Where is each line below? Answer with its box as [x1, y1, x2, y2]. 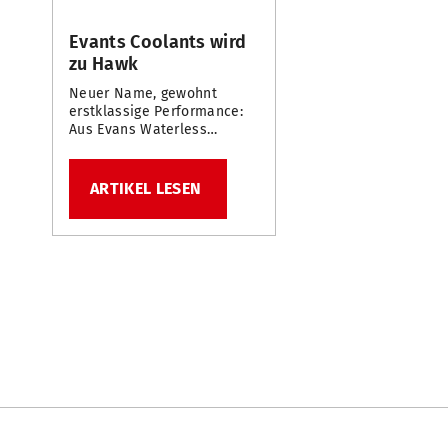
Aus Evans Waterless [69, 121, 208, 139]
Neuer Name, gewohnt [69, 85, 218, 103]
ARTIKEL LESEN [90, 179, 202, 199]
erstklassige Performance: [69, 103, 243, 121]
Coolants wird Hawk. [69, 139, 205, 157]
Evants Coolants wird [69, 31, 247, 54]
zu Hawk [69, 53, 139, 76]
